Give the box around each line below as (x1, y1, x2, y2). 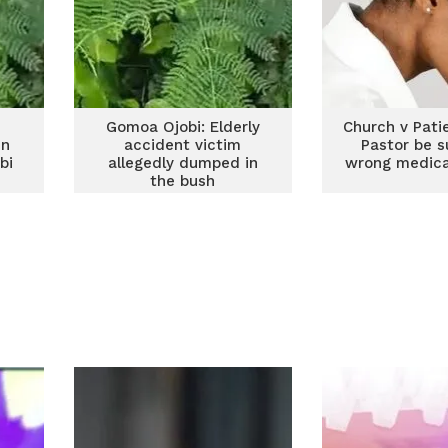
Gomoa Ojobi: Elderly (105, 118, 260, 136)
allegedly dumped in (107, 154, 258, 172)
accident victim (124, 136, 242, 154)
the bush (150, 172, 216, 190)
